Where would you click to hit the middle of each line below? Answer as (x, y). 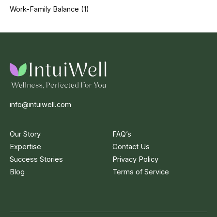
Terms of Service (140, 172)
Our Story (25, 134)
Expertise (25, 147)
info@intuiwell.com (40, 105)
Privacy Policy (135, 159)
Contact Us (131, 147)
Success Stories (36, 159)
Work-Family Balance (44, 9)
